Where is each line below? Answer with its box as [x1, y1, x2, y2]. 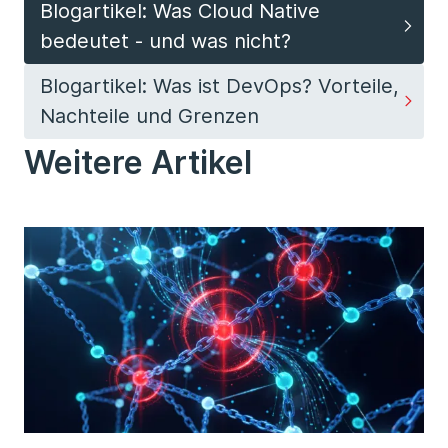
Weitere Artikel [24, 142, 252, 182]
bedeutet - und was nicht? [40, 29, 291, 54]
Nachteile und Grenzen [40, 104, 259, 129]
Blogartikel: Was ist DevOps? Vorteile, [40, 74, 399, 99]
